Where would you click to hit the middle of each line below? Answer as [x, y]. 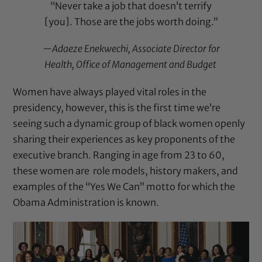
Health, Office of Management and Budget [131, 65]
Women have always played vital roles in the [110, 92]
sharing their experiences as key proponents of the [124, 139]
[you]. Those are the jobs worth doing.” [131, 22]
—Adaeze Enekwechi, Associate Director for [131, 49]
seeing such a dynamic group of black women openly [129, 123]
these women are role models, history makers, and [126, 170]
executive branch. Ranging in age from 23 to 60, [119, 155]
